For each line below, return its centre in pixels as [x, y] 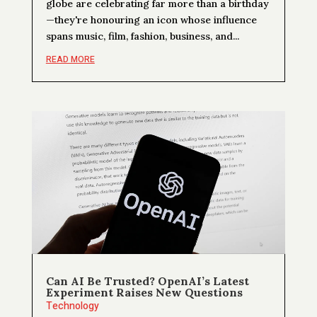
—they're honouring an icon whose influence [151, 19]
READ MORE [70, 59]
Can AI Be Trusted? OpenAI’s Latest [147, 281]
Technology [72, 306]
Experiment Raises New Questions [144, 292]
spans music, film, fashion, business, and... [142, 36]
